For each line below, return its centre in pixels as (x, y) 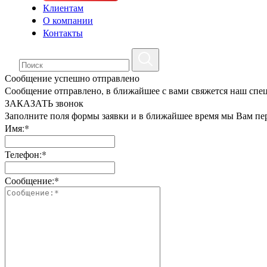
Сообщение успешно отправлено (72, 78)
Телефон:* (26, 154)
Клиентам (63, 7)
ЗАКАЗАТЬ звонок (44, 103)
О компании (68, 20)
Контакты (63, 32)
